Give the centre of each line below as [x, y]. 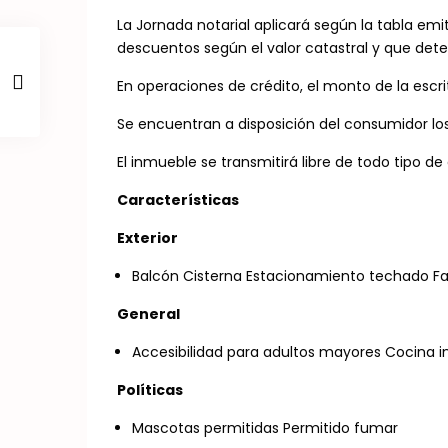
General [148, 314]
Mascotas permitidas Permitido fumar [265, 428]
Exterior [147, 238]
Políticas [150, 390]
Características [178, 200]
